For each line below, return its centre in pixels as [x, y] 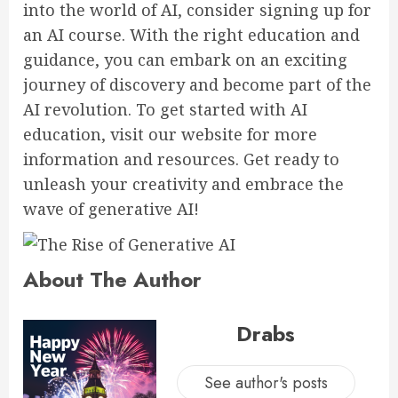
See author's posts [266, 382]
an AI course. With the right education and [191, 34]
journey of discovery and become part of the [197, 84]
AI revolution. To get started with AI [165, 109]
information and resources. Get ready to [181, 159]
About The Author [112, 279]
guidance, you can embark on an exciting [185, 59]
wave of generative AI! [111, 208]
